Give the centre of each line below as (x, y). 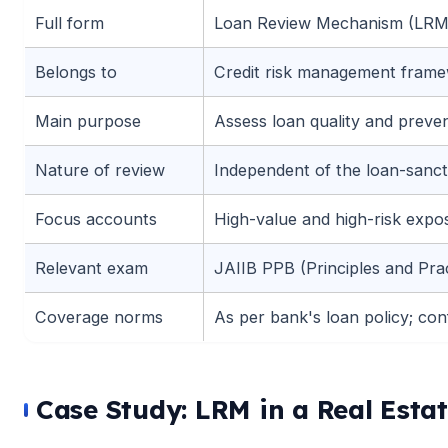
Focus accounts (96, 218)
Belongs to (76, 71)
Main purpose (88, 120)
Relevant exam (91, 267)
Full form (69, 22)
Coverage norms (99, 316)
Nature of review (100, 169)
